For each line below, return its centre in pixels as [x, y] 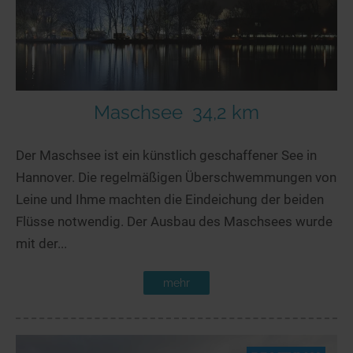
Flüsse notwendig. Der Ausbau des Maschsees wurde [174, 221]
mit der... [41, 243]
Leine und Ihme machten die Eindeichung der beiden [170, 199]
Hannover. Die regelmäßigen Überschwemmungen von [176, 177]
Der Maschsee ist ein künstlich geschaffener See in [166, 155]
